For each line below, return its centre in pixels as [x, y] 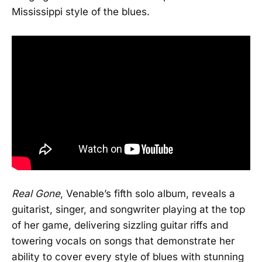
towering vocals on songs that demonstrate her [123, 241]
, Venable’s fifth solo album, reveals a [148, 193]
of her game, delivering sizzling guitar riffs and [120, 225]
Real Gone [36, 193]
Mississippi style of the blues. [81, 11]
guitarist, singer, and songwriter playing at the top [128, 209]
